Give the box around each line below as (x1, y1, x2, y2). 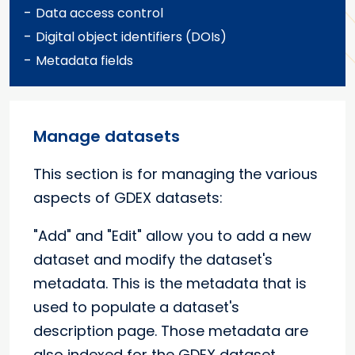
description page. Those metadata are (33, 321, 308, 342)
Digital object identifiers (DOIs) (36, 28, 227, 47)
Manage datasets (33, 125, 180, 148)
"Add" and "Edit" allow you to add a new (33, 226, 311, 246)
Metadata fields (36, 52, 133, 71)
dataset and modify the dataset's (33, 250, 273, 270)
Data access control (36, 4, 163, 23)
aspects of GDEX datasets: (33, 188, 223, 208)
